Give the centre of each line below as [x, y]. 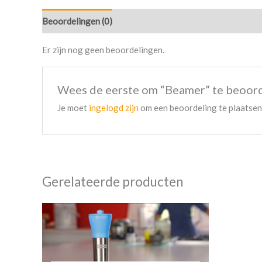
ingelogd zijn [114, 108]
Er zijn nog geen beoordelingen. [103, 50]
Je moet [73, 108]
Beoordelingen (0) [77, 21]
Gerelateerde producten [113, 182]
